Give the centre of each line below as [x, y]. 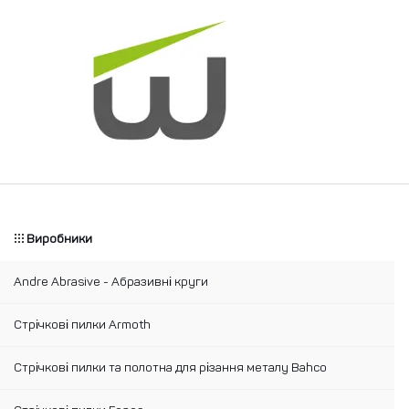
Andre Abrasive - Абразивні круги [111, 282]
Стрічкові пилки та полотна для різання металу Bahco [170, 368]
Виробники [59, 239]
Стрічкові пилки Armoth [82, 325]
